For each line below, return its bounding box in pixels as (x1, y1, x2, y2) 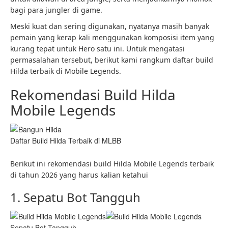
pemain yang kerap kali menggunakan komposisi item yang (10, 33, 214, 42)
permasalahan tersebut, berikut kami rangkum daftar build (10, 55, 213, 65)
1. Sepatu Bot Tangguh (10, 189, 140, 206)
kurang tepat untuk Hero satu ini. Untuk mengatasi (10, 44, 185, 53)
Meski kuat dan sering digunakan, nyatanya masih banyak (10, 21, 209, 31)
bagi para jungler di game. (10, 5, 102, 15)
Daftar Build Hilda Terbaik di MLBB (10, 135, 121, 146)
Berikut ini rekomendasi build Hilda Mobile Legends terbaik (10, 159, 214, 169)
